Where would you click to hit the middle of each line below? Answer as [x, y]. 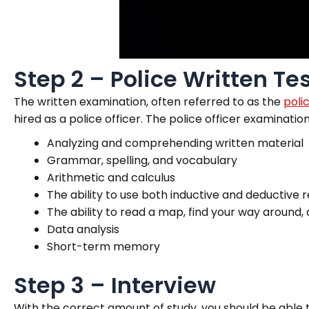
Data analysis [83, 229]
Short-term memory [103, 246]
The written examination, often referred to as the [149, 101]
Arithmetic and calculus [111, 177]
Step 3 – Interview [115, 285]
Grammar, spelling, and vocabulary [142, 160]
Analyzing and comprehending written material [175, 143]
